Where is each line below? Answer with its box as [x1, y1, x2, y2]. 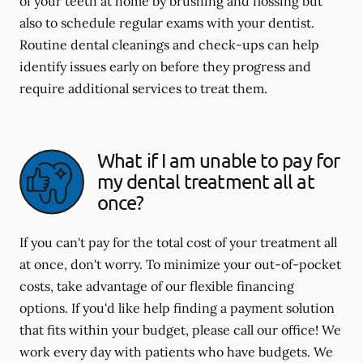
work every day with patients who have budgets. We [19, 343, 333, 360]
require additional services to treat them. [19, 79, 267, 96]
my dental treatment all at [97, 169, 314, 194]
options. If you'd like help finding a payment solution [19, 299, 335, 316]
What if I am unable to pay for [97, 148, 340, 173]
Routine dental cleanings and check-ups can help [19, 36, 319, 53]
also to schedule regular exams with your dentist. [19, 14, 314, 31]
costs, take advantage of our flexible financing [19, 277, 294, 294]
